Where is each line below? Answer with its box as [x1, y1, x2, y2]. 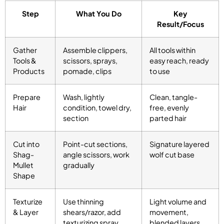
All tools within [149, 45, 195, 54]
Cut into [13, 139, 39, 148]
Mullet [13, 160, 33, 169]
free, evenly [149, 102, 189, 112]
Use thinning [63, 196, 104, 206]
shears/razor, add [63, 207, 121, 216]
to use [149, 66, 170, 75]
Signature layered [149, 139, 209, 148]
